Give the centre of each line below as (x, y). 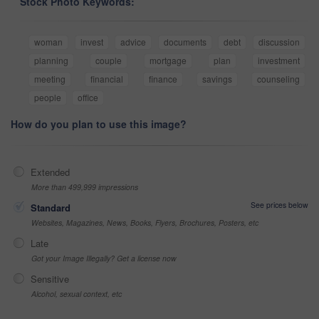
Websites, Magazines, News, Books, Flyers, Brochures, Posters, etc (145, 222)
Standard (51, 207)
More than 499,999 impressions (85, 187)
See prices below (279, 204)
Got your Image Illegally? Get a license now (104, 258)
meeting (50, 78)
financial (107, 78)
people (48, 97)
